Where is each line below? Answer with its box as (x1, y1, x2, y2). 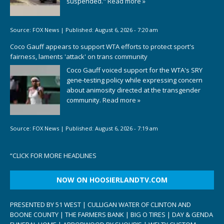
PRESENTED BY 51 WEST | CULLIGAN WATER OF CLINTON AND (10, 199, 191, 209)
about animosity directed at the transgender (66, 85, 200, 94)
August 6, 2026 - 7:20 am (95, 25, 158, 33)
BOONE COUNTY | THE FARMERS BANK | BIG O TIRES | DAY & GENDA (10, 209, 213, 219)
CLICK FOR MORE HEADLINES (12, 150, 96, 160)
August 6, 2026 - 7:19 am (95, 124, 158, 132)
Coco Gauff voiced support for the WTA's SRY (66, 65, 202, 74)
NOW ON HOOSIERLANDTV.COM (56, 174, 167, 184)
